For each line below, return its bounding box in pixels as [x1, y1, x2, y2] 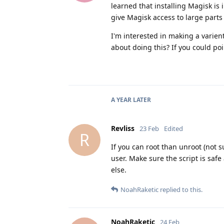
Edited [164, 123, 183, 133]
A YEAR [111, 95, 131, 104]
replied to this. [158, 184, 202, 194]
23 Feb [139, 123, 159, 133]
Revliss [111, 123, 134, 133]
